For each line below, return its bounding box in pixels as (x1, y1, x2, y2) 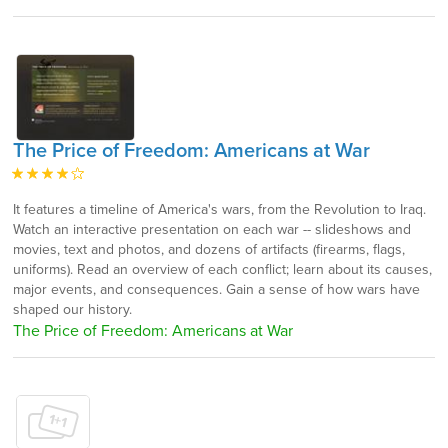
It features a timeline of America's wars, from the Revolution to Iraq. (13, 200, 426, 218)
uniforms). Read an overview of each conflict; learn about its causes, (13, 260, 432, 278)
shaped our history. (13, 300, 132, 318)
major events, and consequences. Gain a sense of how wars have (13, 280, 420, 298)
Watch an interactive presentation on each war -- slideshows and (13, 220, 411, 238)
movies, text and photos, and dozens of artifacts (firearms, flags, (13, 240, 405, 258)
